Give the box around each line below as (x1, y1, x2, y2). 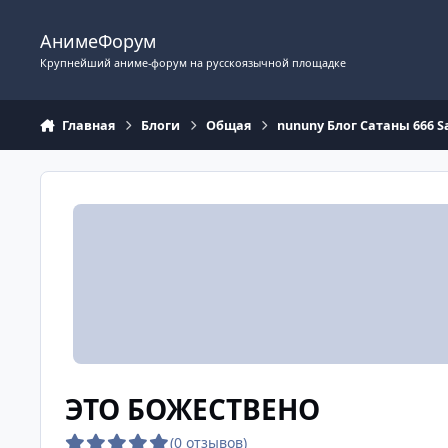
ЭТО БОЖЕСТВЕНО (64, 389, 320, 428)
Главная (61, 116, 115, 134)
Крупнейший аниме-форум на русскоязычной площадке (40, 54, 346, 70)
